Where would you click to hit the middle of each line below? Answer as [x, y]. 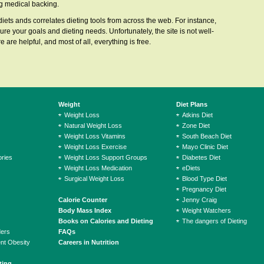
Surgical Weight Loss [94, 179]
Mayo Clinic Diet [205, 147]
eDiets [191, 168]
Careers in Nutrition [89, 242]
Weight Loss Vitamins [95, 136]
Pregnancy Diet [204, 189]
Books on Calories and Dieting [106, 221]
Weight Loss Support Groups [106, 157]
